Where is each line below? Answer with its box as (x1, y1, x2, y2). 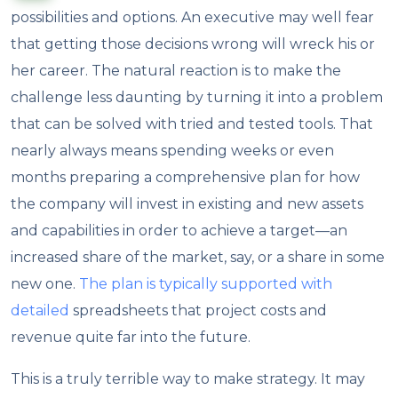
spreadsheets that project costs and (69, 301, 328, 319)
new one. (11, 275, 80, 292)
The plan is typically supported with (79, 275, 333, 292)
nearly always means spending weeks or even (11, 141, 335, 159)
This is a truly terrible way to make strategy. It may (11, 370, 366, 387)
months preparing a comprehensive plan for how (11, 168, 361, 186)
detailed (11, 301, 70, 319)
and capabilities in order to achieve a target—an (11, 221, 348, 239)
